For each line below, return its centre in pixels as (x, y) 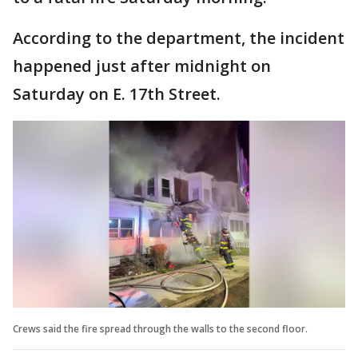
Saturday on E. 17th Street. (119, 94)
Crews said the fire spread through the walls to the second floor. (161, 329)
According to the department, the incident (179, 38)
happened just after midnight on (142, 66)
